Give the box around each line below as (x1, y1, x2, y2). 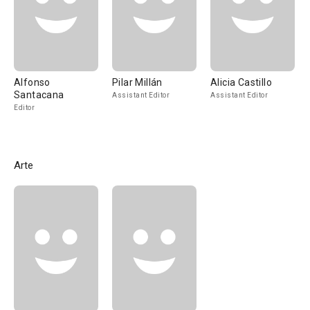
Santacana (14, 89, 64, 100)
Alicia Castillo (210, 77, 272, 88)
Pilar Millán (112, 77, 163, 88)
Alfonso (14, 77, 51, 88)
